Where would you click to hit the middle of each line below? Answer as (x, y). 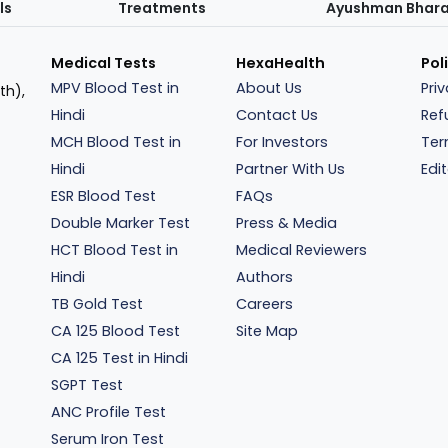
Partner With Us (290, 169)
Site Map (266, 331)
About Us (268, 88)
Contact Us (276, 115)
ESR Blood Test (104, 196)
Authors (264, 277)
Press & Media (286, 223)
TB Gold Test (97, 304)
